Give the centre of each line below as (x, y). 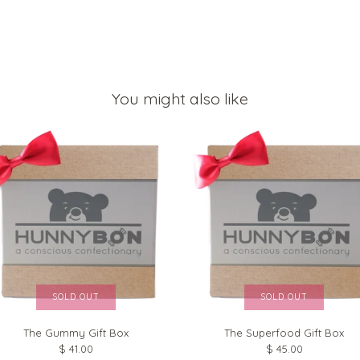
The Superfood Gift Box (284, 333)
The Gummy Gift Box (76, 333)
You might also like (180, 99)
